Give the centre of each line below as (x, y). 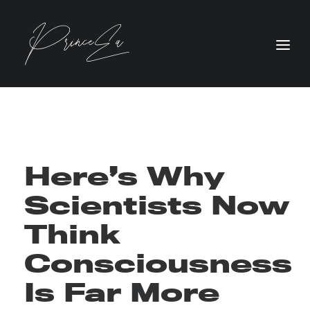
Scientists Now (157, 205)
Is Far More (122, 292)
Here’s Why (125, 176)
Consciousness (158, 263)
